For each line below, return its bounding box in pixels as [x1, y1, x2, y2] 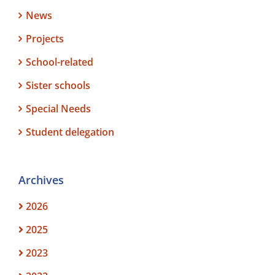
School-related [26, 55, 93, 69]
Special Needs [26, 102, 91, 115]
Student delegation [26, 125, 114, 139]
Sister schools [26, 79, 90, 92]
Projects [26, 32, 64, 45]
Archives [18, 172, 64, 187]
